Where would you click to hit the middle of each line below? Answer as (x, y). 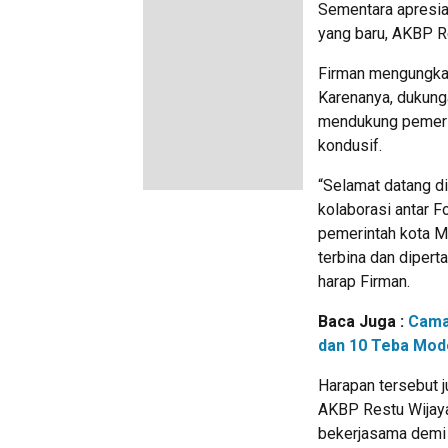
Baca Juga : (363, 321)
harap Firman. (364, 281)
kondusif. (350, 145)
